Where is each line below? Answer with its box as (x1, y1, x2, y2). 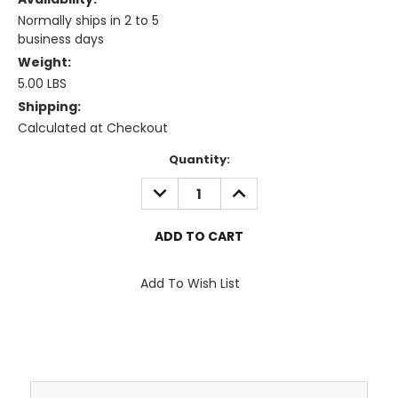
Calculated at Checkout (18, 119, 168, 138)
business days (18, 30, 104, 49)
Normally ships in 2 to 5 (18, 12, 159, 30)
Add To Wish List (140, 275, 240, 293)
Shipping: (18, 98, 81, 116)
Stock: (18, 168, 59, 186)
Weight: (18, 53, 71, 72)
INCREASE (225, 178, 288, 196)
